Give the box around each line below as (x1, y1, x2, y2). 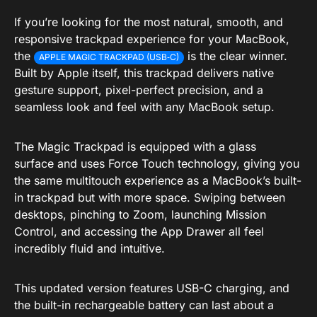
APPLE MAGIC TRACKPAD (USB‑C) (39, 52, 180, 63)
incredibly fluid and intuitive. (14, 241, 165, 256)
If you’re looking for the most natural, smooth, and (14, 15, 283, 30)
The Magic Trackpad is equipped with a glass (14, 139, 256, 154)
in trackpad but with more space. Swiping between (14, 190, 285, 205)
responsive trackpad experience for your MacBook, (14, 32, 289, 47)
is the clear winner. (184, 49, 288, 64)
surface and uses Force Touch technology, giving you (14, 156, 299, 171)
